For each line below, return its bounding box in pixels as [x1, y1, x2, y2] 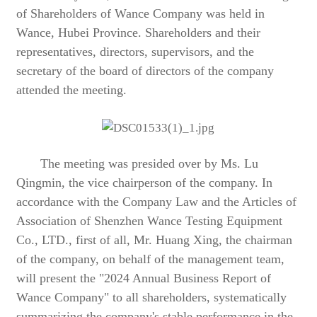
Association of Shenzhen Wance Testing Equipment [16, 214, 283, 229]
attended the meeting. [16, 83, 127, 98]
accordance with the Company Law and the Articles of [16, 195, 297, 209]
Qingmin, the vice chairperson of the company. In [16, 175, 273, 190]
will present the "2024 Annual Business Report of [16, 271, 272, 286]
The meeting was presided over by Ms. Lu [40, 156, 258, 171]
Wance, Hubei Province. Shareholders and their [16, 25, 261, 40]
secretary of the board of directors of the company [16, 64, 275, 79]
